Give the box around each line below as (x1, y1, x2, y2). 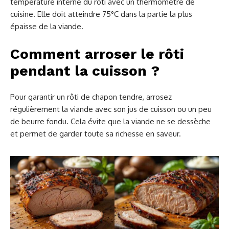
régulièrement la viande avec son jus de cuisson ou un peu (10, 104, 212, 114)
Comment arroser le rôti (10, 45, 184, 63)
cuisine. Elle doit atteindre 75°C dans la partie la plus (10, 9, 192, 19)
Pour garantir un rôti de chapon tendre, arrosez (10, 92, 172, 102)
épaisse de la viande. (10, 21, 83, 32)
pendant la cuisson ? (10, 62, 159, 80)
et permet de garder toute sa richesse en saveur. (10, 129, 181, 139)
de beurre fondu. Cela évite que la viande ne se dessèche (10, 117, 211, 127)
